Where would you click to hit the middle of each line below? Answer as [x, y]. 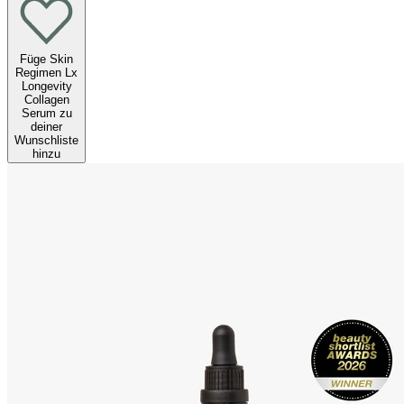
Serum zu [46, 114]
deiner [46, 127]
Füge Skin [46, 60]
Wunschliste [46, 141]
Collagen [46, 100]
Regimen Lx [46, 73]
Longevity [46, 87]
